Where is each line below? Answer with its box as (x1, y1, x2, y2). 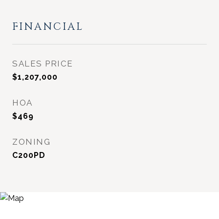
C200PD (12, 151, 45, 160)
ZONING (12, 137, 50, 147)
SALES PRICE (12, 59, 73, 68)
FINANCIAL (12, 20, 84, 34)
